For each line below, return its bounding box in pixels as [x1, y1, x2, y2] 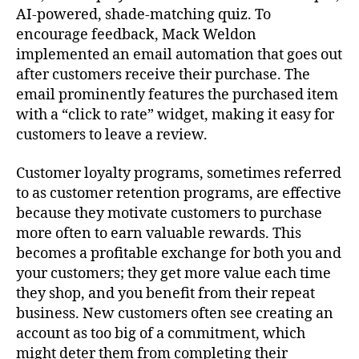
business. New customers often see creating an [16, 304, 333, 323]
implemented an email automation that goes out [16, 46, 342, 65]
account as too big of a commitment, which [16, 324, 305, 343]
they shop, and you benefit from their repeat [16, 284, 315, 303]
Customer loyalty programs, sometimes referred [16, 163, 341, 183]
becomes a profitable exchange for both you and [16, 244, 341, 263]
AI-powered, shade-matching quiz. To [16, 6, 271, 25]
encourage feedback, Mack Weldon [16, 26, 256, 45]
